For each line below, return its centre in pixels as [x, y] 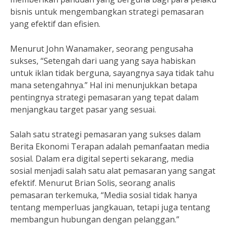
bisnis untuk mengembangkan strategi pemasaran [107, 12]
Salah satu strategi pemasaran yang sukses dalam [105, 134]
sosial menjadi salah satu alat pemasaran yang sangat [113, 171]
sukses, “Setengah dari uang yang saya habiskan [103, 61]
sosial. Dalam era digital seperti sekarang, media [102, 159]
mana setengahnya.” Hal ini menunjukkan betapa [104, 85]
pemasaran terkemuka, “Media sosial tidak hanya [104, 195]
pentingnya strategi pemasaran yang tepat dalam [104, 97]
